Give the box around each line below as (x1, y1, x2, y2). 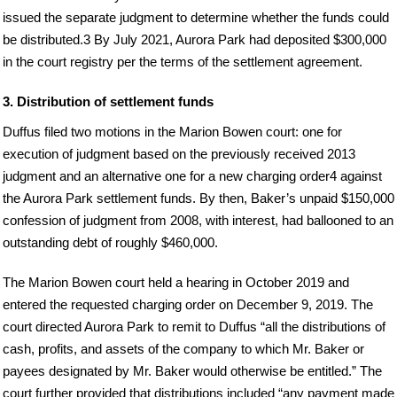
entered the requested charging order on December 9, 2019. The (3, 296, 373, 312)
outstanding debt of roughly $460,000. (3, 234, 218, 250)
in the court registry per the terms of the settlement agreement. (3, 54, 362, 69)
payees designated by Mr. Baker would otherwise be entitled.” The (3, 362, 382, 378)
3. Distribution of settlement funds (3, 93, 214, 109)
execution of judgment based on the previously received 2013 (3, 145, 355, 161)
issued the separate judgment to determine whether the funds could (3, 10, 389, 25)
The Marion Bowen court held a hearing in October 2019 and (3, 274, 349, 290)
